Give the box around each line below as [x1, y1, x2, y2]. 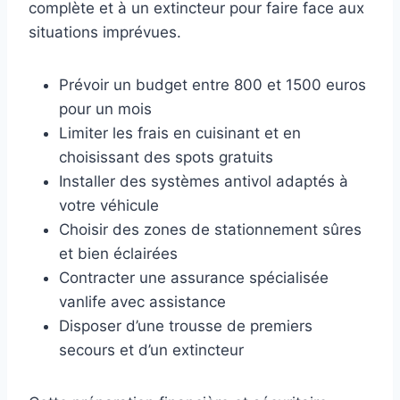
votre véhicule [59, 196, 159, 215]
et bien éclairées [59, 245, 178, 263]
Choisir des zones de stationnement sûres [59, 221, 362, 239]
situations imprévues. [29, 23, 181, 42]
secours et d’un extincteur [59, 341, 244, 360]
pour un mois [59, 100, 152, 119]
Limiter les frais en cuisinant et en [59, 124, 301, 143]
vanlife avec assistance [59, 293, 226, 312]
